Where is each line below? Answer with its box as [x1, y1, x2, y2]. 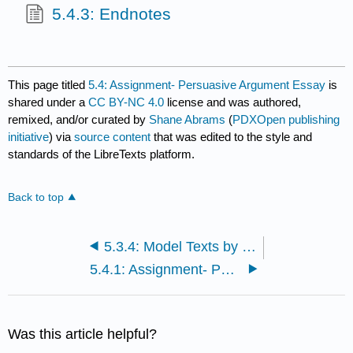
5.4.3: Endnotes [51, 4, 171, 23]
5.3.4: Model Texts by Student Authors [241, 238, 256, 255]
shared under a [8, 95, 89, 110]
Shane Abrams [149, 113, 226, 127]
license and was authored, [164, 95, 302, 110]
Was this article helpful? [8, 325, 158, 342]
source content [74, 130, 151, 144]
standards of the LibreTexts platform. [8, 147, 195, 162]
